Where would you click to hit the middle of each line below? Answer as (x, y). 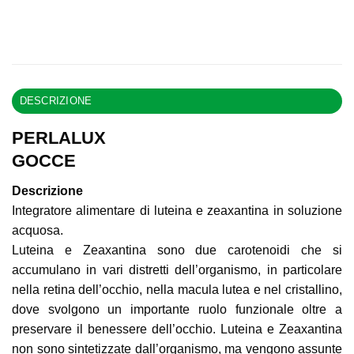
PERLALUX (59, 137)
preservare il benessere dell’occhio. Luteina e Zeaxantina (177, 330)
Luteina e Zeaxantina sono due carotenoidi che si (177, 250)
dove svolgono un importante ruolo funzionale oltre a (177, 310)
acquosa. (38, 231)
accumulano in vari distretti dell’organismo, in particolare (177, 270)
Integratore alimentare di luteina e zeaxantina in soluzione (177, 211)
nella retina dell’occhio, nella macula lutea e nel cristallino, (177, 290)
